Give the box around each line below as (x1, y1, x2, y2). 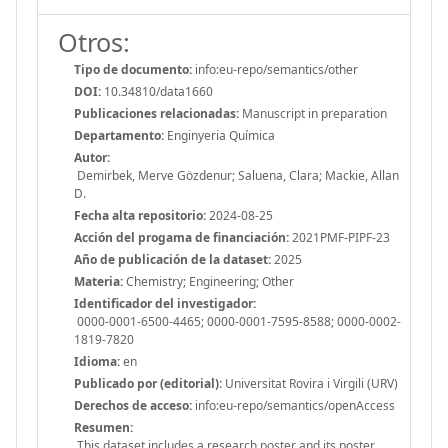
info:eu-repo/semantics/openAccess (192, 396, 395, 414)
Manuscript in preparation (239, 104, 387, 122)
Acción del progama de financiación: (74, 228, 289, 246)
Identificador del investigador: (74, 294, 256, 312)
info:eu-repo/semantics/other (192, 60, 358, 78)
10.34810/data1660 (101, 82, 213, 100)
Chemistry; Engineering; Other (123, 272, 294, 290)
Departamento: (74, 126, 164, 144)
